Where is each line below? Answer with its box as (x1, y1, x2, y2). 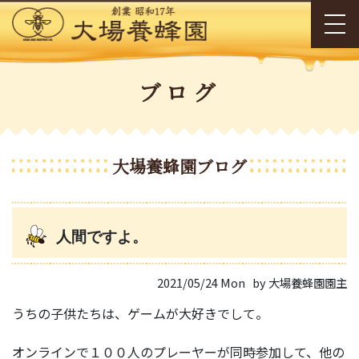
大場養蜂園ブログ (112, 154, 247, 179)
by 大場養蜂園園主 (252, 273, 347, 291)
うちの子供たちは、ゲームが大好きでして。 (12, 303, 268, 323)
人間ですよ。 (56, 228, 147, 246)
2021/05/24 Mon (157, 273, 245, 291)
